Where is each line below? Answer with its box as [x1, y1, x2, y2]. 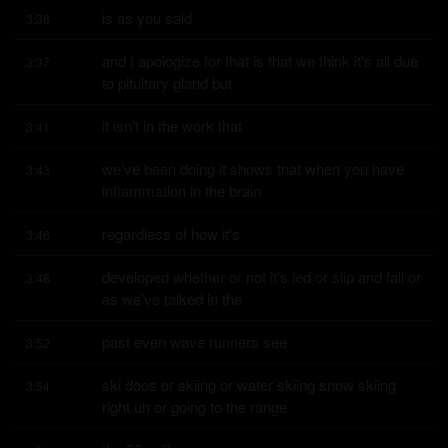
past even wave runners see [102, 331, 287, 352]
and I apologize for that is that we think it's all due [102, 50, 418, 71]
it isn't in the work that [102, 115, 242, 136]
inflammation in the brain [102, 180, 261, 201]
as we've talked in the [102, 288, 242, 309]
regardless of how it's [102, 223, 240, 244]
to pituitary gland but [102, 72, 232, 93]
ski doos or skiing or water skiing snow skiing [102, 374, 396, 395]
